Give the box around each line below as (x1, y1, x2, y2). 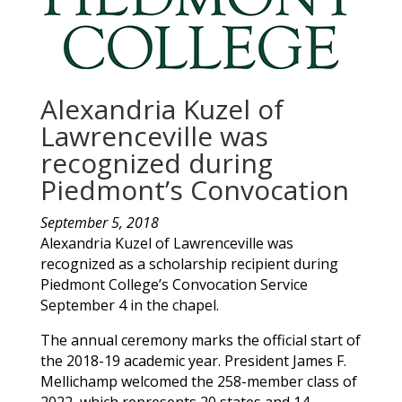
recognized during (39, 144, 273, 181)
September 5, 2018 (39, 212, 159, 232)
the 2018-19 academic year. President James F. (39, 350, 346, 371)
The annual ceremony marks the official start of (39, 329, 361, 350)
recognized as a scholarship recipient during (39, 253, 338, 274)
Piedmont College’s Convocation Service (39, 274, 308, 294)
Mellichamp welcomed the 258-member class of (39, 371, 357, 391)
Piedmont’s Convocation (39, 170, 349, 208)
